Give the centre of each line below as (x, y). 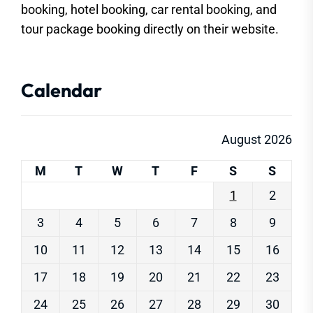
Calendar (61, 90)
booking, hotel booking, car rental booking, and (149, 9)
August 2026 (257, 139)
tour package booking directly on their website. (150, 29)
